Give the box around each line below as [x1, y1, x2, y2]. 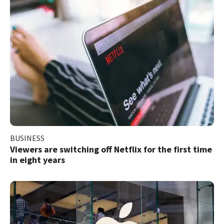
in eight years [10, 153, 65, 165]
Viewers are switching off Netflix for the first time [10, 143, 212, 155]
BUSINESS [10, 132, 44, 143]
